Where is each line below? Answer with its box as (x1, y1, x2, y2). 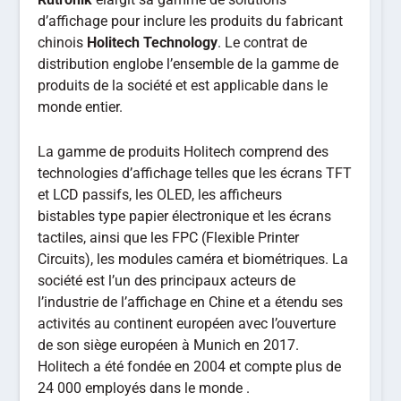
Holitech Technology (87, 34, 218, 51)
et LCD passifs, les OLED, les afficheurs (38, 185, 283, 203)
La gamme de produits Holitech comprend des (38, 142, 329, 160)
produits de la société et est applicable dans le (38, 77, 328, 94)
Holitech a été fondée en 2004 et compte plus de (38, 357, 342, 375)
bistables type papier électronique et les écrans (38, 207, 332, 225)
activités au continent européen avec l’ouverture (38, 314, 337, 332)
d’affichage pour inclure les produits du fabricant (38, 13, 344, 30)
